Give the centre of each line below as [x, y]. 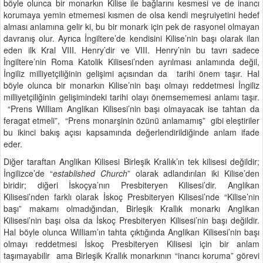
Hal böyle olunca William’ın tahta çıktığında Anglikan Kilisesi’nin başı [131, 232]
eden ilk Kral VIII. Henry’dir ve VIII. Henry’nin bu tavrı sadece [131, 50]
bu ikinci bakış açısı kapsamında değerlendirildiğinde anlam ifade [131, 132]
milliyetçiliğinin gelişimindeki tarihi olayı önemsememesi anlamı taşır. [131, 97]
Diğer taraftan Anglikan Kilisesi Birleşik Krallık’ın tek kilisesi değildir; [131, 161]
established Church [90, 173]
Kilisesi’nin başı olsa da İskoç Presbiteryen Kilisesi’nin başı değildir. [131, 220]
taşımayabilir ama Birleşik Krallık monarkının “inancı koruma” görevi [131, 255]
